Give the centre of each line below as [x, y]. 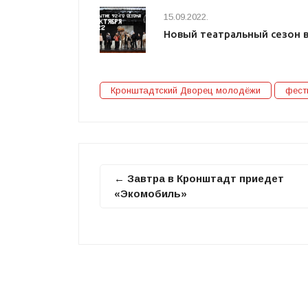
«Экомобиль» [151, 193]
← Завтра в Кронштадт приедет [199, 178]
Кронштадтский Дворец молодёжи [186, 90]
